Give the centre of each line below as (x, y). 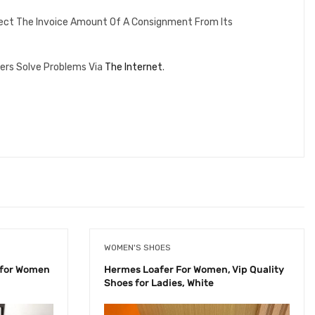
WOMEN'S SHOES (137, 247)
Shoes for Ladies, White (159, 283)
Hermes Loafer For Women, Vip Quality (194, 269)
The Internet (134, 67)
